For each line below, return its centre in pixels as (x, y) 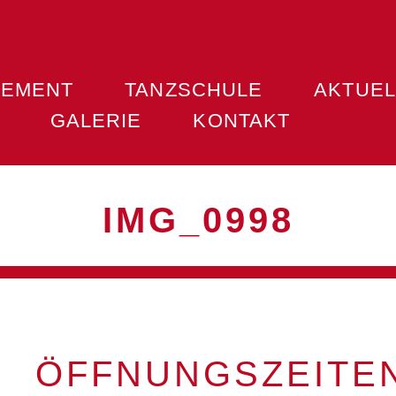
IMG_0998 (198, 220)
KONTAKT (242, 121)
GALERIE (96, 121)
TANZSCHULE (194, 90)
